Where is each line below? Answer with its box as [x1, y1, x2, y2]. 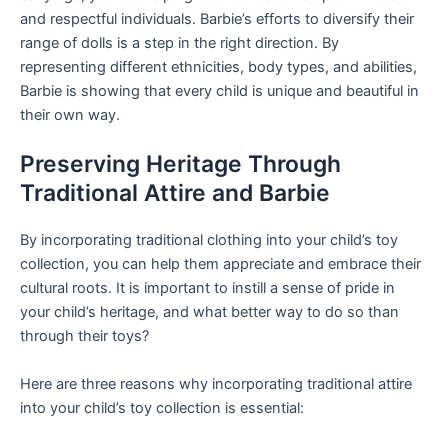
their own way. [20, 105, 120, 124]
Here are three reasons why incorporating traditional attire [20, 374, 412, 393]
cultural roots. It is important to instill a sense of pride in [20, 279, 395, 298]
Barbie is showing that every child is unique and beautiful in [20, 81, 419, 100]
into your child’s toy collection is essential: [20, 398, 304, 417]
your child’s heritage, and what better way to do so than [20, 303, 399, 322]
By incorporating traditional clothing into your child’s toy [20, 231, 398, 250]
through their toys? [20, 327, 149, 346]
